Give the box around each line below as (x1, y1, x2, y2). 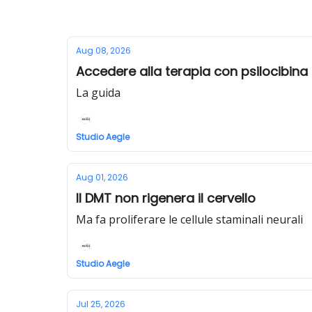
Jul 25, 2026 (76, 298, 125, 310)
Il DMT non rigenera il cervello (76, 189, 256, 207)
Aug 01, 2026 (76, 171, 128, 183)
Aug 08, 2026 (76, 45, 131, 56)
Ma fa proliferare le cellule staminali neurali (76, 212, 303, 227)
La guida (76, 85, 120, 100)
